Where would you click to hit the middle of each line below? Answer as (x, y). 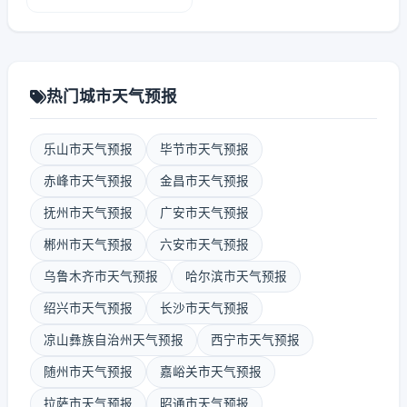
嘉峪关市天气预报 (211, 372)
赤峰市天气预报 (88, 181)
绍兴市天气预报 (88, 308)
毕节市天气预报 (204, 149)
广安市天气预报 (204, 213)
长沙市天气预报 (204, 308)
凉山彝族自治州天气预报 (114, 340)
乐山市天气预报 (88, 149)
